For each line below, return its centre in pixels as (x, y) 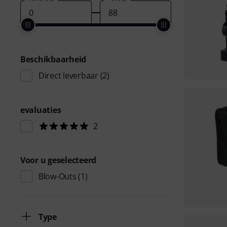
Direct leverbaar (68, 75)
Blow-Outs (58, 176)
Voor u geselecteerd (59, 160)
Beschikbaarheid (53, 59)
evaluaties (41, 110)
